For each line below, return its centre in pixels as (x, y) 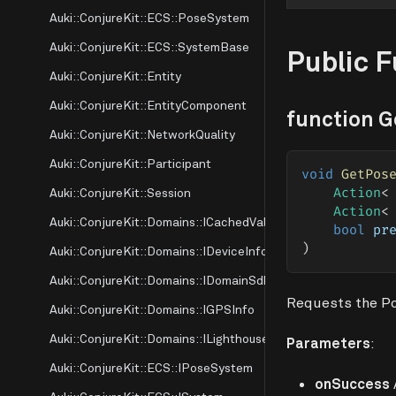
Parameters (328, 343)
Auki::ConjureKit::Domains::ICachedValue (165, 221)
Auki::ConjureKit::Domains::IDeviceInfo (159, 251)
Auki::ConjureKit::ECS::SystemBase (149, 46)
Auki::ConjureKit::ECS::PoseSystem (149, 17)
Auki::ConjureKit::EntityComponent (148, 105)
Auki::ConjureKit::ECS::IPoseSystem (151, 367)
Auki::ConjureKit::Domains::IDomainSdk (160, 280)
